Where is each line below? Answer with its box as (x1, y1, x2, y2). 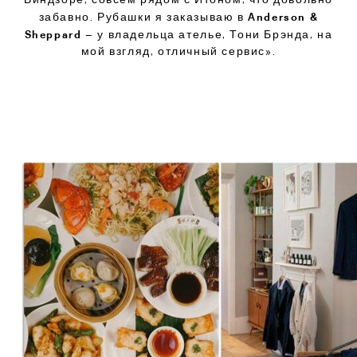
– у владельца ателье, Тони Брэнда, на (81, 27, 333, 41)
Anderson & (248, 9, 319, 23)
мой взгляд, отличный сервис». (80, 44, 277, 57)
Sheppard (24, 26, 82, 41)
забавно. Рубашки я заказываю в (38, 10, 249, 23)
